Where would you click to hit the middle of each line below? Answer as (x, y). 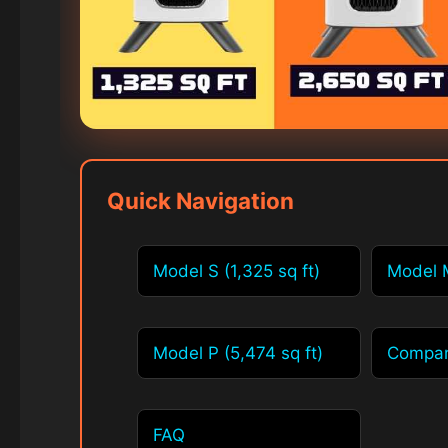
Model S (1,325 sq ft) (236, 271)
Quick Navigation (200, 201)
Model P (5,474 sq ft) (238, 353)
